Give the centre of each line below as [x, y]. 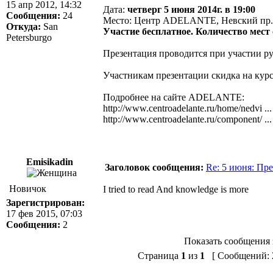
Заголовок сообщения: [154, 167]
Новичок [28, 189]
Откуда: [23, 27]
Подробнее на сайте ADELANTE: [174, 97]
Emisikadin [51, 162]
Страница [159, 256]
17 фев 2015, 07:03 [44, 214]
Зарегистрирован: [45, 203]
